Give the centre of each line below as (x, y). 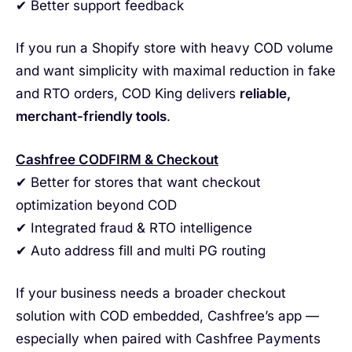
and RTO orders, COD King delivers (128, 94)
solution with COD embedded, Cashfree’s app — (167, 316)
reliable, (265, 94)
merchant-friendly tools (91, 117)
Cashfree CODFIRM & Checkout (117, 159)
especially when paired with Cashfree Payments (168, 339)
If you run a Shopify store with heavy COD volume (174, 48)
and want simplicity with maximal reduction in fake (176, 71)
